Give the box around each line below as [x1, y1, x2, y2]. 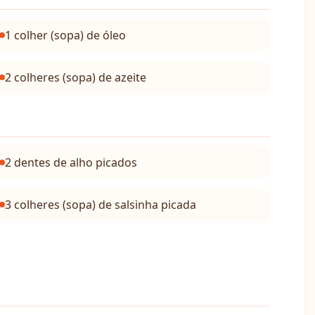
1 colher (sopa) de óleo [4, 27, 126, 43]
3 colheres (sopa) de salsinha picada [4, 197, 196, 212]
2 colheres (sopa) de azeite [4, 70, 146, 85]
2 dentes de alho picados [4, 155, 137, 170]
